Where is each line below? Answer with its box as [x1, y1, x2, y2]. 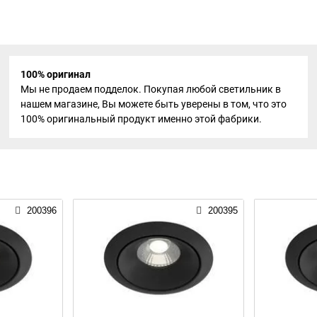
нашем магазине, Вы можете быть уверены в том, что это [20, 98, 287, 110]
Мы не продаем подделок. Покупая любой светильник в [20, 83, 281, 95]
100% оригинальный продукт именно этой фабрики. [20, 113, 262, 125]
